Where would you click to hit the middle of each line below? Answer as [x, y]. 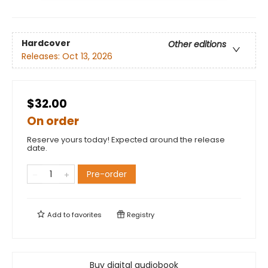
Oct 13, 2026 [87, 57]
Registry [140, 214]
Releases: [42, 57]
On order [53, 121]
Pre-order [107, 174]
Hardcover [46, 43]
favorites [87, 214]
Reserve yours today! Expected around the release [126, 139]
